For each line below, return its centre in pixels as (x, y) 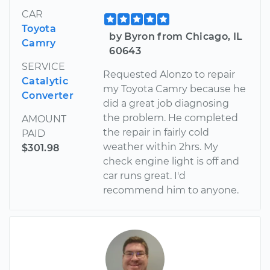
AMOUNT (44, 119)
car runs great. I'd (145, 176)
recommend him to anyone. (171, 190)
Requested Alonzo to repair (169, 75)
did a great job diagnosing (166, 104)
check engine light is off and (171, 162)
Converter (48, 96)
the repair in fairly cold (156, 133)
